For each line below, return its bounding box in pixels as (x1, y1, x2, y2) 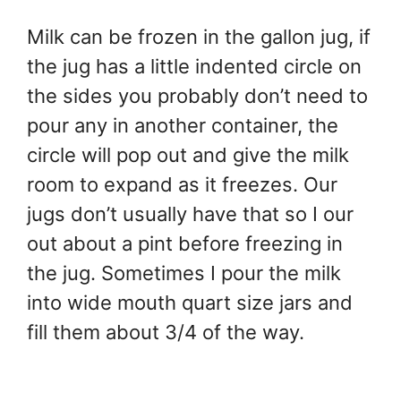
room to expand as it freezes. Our (27, 172, 337, 196)
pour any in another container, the (27, 113, 338, 137)
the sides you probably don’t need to (27, 83, 368, 107)
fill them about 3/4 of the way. (27, 320, 304, 344)
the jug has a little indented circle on (27, 54, 362, 78)
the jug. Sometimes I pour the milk (27, 260, 341, 285)
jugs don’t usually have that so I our (27, 201, 354, 226)
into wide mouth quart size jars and (27, 290, 353, 314)
